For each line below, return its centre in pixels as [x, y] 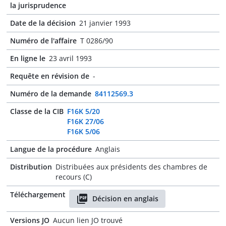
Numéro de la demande [51, 94]
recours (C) [74, 177]
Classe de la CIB [37, 111]
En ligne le [28, 58]
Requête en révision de [50, 76]
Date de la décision [43, 23]
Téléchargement [38, 194]
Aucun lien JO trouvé [88, 220]
